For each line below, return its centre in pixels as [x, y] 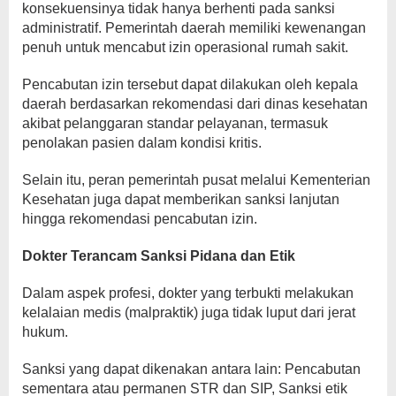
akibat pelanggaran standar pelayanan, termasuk [175, 123]
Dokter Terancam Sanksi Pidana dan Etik [159, 255]
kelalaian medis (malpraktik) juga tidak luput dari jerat [189, 312]
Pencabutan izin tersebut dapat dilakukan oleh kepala [190, 84]
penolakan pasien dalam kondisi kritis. [142, 142]
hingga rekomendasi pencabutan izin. [140, 218]
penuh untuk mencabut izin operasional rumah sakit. [185, 47]
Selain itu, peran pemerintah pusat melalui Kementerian [196, 179]
